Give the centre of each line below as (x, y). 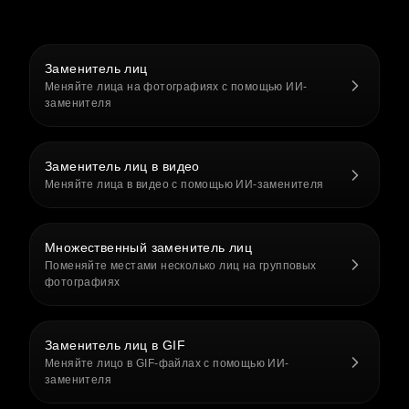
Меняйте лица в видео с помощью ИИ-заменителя (184, 184)
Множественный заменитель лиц (149, 247)
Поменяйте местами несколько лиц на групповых (181, 266)
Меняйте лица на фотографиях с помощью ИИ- (176, 87)
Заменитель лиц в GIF (115, 345)
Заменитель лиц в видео (122, 166)
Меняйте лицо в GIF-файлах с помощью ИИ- (167, 363)
